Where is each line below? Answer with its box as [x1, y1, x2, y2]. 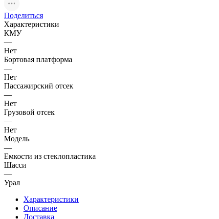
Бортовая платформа [4, 55, 72, 64]
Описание [23, 203, 57, 212]
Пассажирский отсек [4, 81, 73, 90]
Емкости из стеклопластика [4, 152, 96, 160]
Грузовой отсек [4, 108, 55, 116]
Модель [4, 134, 29, 143]
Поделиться [4, 11, 43, 20]
